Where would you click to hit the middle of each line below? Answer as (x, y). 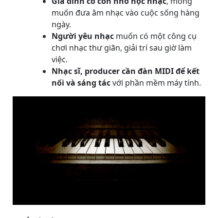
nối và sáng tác (81, 82)
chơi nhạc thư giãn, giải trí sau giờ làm (122, 47)
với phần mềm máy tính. (156, 82)
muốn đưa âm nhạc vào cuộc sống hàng (126, 12)
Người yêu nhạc (83, 36)
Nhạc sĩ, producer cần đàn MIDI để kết (126, 71)
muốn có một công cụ (155, 36)
